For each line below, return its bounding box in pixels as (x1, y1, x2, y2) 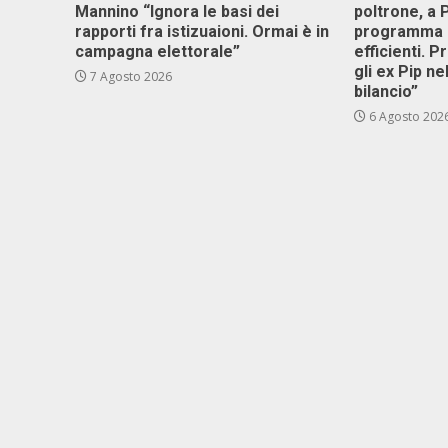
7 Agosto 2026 (87, 68, 172, 85)
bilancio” (354, 82, 419, 101)
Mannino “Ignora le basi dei (75, 2, 279, 21)
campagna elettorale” (75, 42, 240, 61)
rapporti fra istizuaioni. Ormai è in (75, 22, 329, 41)
